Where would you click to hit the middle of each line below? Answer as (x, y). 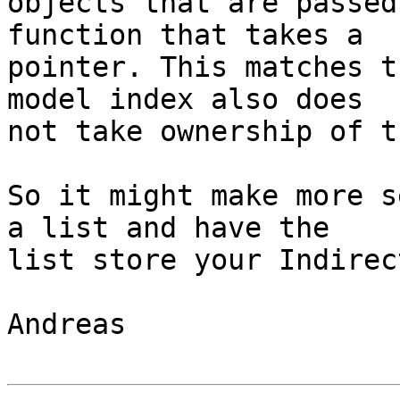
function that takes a (185, 35)
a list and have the (168, 228)
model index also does (185, 100)
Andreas (67, 325)
